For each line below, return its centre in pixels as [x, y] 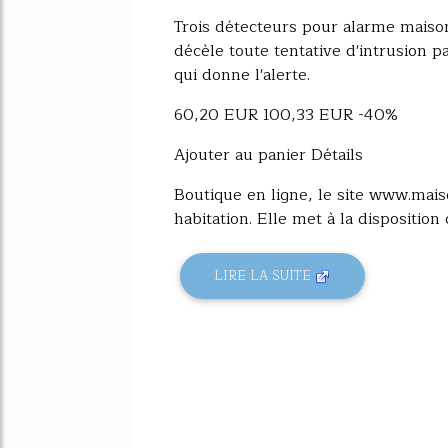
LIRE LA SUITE [265, 276]
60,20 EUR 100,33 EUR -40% [286, 114]
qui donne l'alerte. [242, 74]
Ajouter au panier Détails [268, 154]
